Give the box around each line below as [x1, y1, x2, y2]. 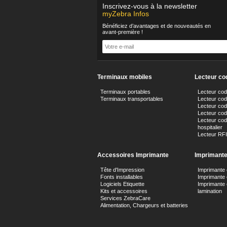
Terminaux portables [100, 89, 150, 95]
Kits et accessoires [100, 188, 147, 194]
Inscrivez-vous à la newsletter [102, 2, 197, 10]
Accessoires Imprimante [97, 152, 169, 159]
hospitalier [198, 124, 222, 130]
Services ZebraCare [100, 195, 150, 201]
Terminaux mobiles [97, 73, 152, 81]
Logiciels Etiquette [100, 181, 144, 187]
